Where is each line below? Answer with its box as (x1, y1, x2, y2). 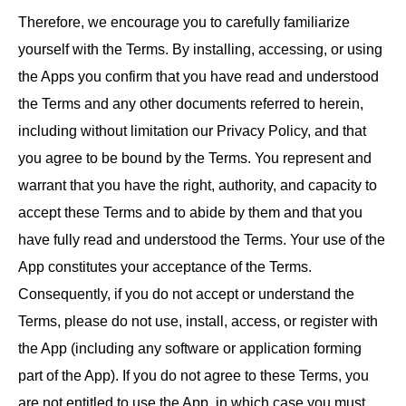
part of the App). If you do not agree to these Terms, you (18, 367, 369, 384)
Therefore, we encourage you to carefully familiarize (18, 14, 350, 31)
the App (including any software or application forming (18, 340, 362, 357)
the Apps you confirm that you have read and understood (18, 68, 379, 85)
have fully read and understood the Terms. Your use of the (18, 231, 385, 248)
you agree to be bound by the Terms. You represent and (18, 150, 372, 167)
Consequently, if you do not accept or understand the (18, 285, 354, 303)
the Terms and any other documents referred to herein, (18, 95, 363, 112)
